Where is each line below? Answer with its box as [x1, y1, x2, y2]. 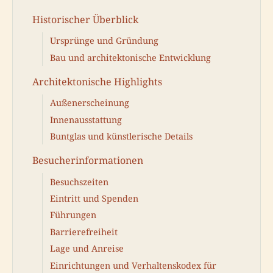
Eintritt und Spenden [50, 193, 138, 204]
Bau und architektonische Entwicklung [50, 51, 211, 63]
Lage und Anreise [50, 243, 124, 255]
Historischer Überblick [32, 12, 138, 26]
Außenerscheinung [50, 97, 129, 109]
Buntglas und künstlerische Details [50, 130, 193, 143]
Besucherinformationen [32, 153, 143, 167]
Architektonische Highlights [32, 74, 162, 88]
